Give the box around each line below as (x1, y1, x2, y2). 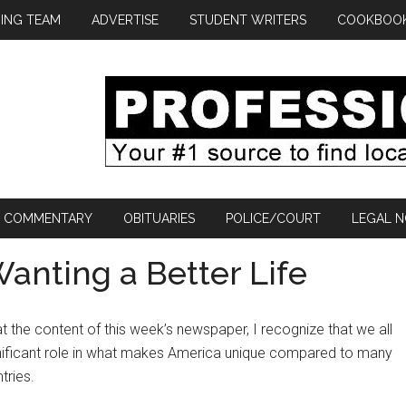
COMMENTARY (4, 211, 92, 226)
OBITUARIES (123, 211, 195, 226)
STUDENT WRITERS (189, 13, 306, 27)
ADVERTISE (92, 13, 159, 27)
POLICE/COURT (226, 211, 321, 226)
